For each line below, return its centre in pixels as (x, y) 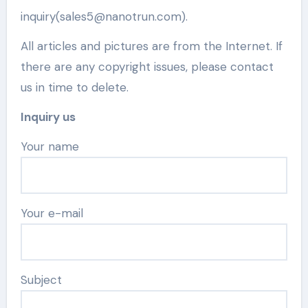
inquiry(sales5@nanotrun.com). (104, 16)
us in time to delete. (74, 87)
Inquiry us (48, 117)
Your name (53, 146)
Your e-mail (52, 213)
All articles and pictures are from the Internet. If (151, 46)
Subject (41, 280)
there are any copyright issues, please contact (147, 67)
